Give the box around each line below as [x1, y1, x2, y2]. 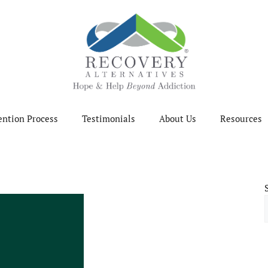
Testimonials [81, 112, 135, 124]
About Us [159, 112, 196, 124]
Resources [220, 112, 262, 124]
